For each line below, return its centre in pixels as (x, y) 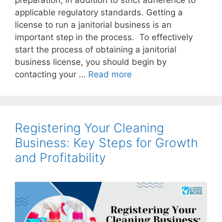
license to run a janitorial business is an (93, 25)
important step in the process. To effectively (104, 37)
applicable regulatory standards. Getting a (99, 13)
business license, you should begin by (91, 62)
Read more (110, 75)
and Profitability (60, 158)
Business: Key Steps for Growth (107, 143)
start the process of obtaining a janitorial (96, 50)
